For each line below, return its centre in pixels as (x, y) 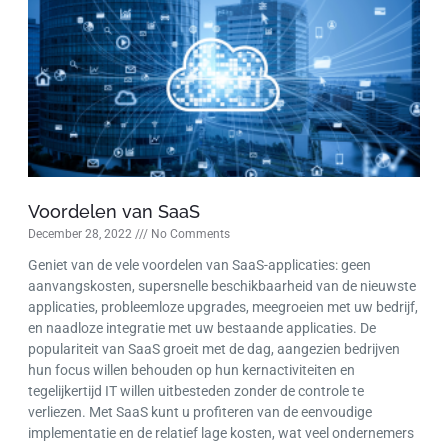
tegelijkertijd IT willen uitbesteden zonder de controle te (196, 391)
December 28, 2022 (81, 234)
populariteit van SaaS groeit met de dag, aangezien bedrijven (214, 349)
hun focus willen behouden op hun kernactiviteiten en (191, 370)
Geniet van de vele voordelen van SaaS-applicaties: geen (199, 265)
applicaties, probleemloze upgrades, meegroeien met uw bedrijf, (223, 307)
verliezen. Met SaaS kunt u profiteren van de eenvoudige (200, 412)
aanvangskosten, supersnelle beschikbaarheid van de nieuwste (222, 286)
